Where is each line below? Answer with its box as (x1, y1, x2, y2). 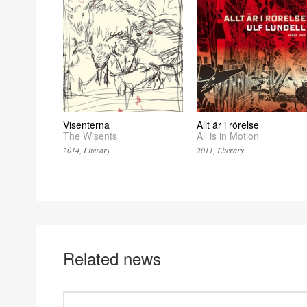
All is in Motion (196, 129, 259, 143)
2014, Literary (63, 145, 110, 156)
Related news (63, 245, 161, 270)
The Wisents (63, 129, 117, 143)
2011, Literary (196, 145, 244, 156)
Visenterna (63, 118, 110, 132)
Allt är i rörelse (196, 118, 259, 132)
